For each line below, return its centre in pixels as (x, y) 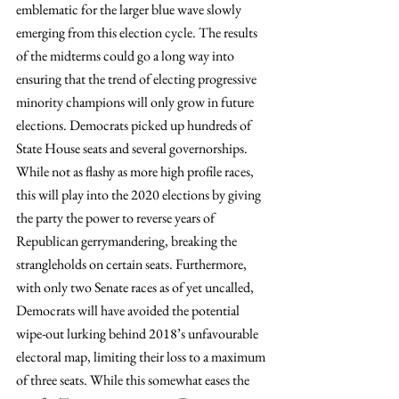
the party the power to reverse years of (117, 218)
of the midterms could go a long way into (126, 56)
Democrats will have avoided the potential (129, 310)
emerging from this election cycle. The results (138, 33)
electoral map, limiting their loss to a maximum (142, 357)
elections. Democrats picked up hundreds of (135, 125)
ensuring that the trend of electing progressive (138, 79)
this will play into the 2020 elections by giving (140, 195)
